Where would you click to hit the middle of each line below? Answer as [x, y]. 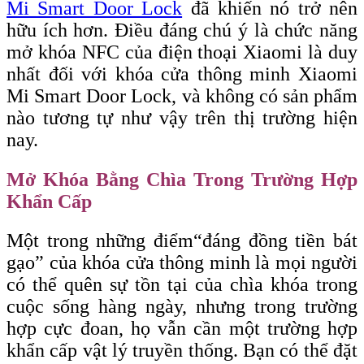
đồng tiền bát [303, 240]
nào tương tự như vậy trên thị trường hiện [182, 118]
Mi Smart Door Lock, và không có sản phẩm [182, 96]
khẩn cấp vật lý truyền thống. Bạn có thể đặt [182, 350]
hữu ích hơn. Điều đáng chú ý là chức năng [182, 30]
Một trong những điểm [100, 240]
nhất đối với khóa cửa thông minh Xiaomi [182, 74]
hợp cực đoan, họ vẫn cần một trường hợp [182, 328]
